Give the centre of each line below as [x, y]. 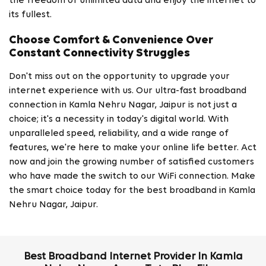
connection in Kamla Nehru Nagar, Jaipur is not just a [123, 105]
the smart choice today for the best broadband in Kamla [132, 191]
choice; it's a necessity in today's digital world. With [119, 120]
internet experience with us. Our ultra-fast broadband [128, 91]
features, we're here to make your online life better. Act [133, 148]
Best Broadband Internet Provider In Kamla [133, 257]
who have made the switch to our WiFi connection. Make [132, 177]
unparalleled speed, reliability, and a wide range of [119, 134]
